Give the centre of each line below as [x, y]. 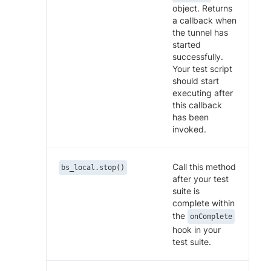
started [187, 44]
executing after [203, 93]
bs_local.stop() [93, 167]
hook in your [197, 229]
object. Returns [202, 8]
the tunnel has [200, 32]
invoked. [189, 129]
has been [191, 117]
